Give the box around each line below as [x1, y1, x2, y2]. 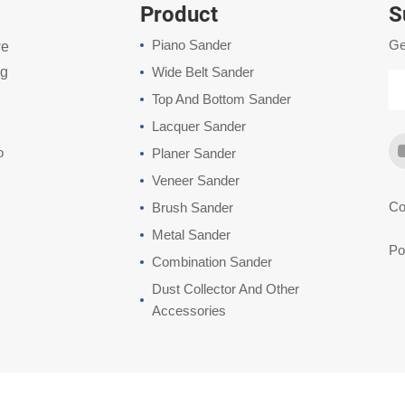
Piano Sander [152, 37, 232, 52]
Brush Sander [152, 200, 234, 215]
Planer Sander [152, 146, 237, 161]
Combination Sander [152, 254, 273, 269]
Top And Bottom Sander [152, 91, 292, 107]
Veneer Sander [152, 173, 240, 188]
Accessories [152, 303, 227, 318]
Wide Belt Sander [152, 64, 255, 80]
